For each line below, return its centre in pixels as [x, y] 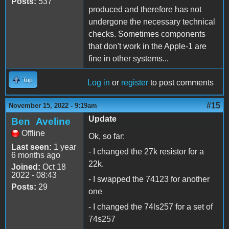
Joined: [26, 167]
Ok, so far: [108, 136]
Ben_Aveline [41, 121]
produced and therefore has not [145, 9]
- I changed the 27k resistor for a [146, 151]
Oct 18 [53, 167]
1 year [64, 147]
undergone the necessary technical [152, 21]
